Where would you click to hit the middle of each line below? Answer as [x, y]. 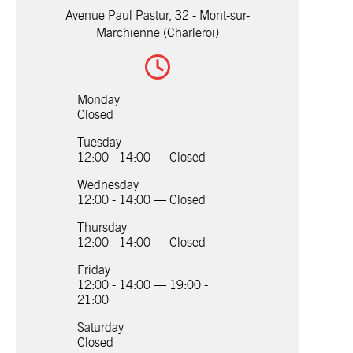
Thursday [102, 228]
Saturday [100, 328]
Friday [94, 270]
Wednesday [108, 185]
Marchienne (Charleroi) [158, 33]
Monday [98, 100]
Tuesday [99, 143]
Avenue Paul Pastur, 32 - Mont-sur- [158, 16]
